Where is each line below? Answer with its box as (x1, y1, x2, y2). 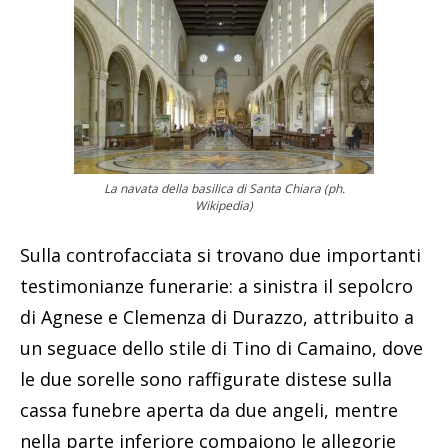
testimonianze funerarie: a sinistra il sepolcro (20, 273, 413, 298)
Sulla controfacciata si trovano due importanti (20, 242, 421, 267)
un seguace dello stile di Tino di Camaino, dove (20, 335, 423, 360)
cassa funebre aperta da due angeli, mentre (20, 397, 398, 422)
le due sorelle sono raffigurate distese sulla (20, 366, 392, 391)
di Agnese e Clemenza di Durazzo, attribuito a (20, 304, 414, 329)
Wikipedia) (195, 196, 253, 214)
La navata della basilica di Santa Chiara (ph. (103, 179, 345, 197)
